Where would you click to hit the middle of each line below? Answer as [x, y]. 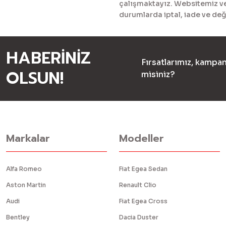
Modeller [142, 138]
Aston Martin [26, 185]
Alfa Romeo [24, 169]
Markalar [28, 138]
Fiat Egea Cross [143, 201]
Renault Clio [138, 185]
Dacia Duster [139, 217]
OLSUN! [35, 78]
